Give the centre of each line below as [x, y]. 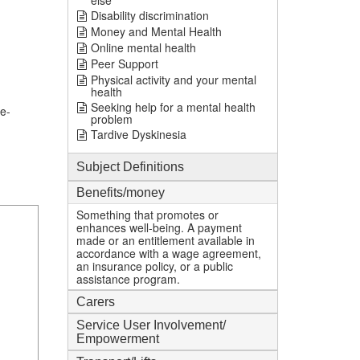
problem [111, 119]
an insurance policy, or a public [154, 266]
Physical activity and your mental [173, 80]
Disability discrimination [149, 15]
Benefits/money [120, 192]
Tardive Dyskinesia [138, 134]
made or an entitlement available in [165, 240]
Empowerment [117, 339]
